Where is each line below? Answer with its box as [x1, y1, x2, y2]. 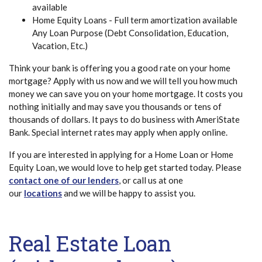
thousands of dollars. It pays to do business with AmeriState [9, 113, 240, 125]
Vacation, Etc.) [32, 40, 88, 51]
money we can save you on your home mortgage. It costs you [9, 88, 243, 99]
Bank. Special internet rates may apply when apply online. [9, 126, 227, 137]
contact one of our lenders [9, 174, 119, 185]
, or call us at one [119, 174, 183, 185]
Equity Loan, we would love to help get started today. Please [9, 161, 242, 173]
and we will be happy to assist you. [62, 187, 195, 198]
